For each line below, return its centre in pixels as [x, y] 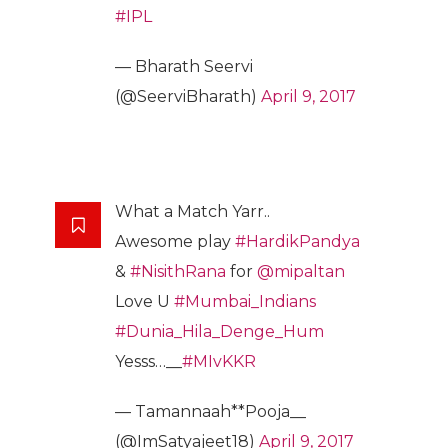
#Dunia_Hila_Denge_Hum [219, 332]
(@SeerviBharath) [188, 97]
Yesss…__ [148, 362]
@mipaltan [301, 272]
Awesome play [175, 242]
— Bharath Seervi [184, 67]
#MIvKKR [219, 362]
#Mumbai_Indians [245, 302]
